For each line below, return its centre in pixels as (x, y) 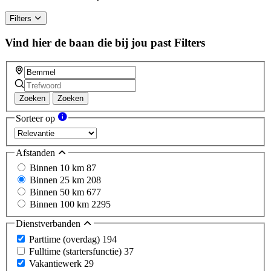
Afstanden (37, 152)
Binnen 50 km (58, 192)
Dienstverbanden (49, 224)
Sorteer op (37, 119)
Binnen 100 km (60, 204)
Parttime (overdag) (66, 239)
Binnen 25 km (58, 180)
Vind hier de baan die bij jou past (88, 42)
